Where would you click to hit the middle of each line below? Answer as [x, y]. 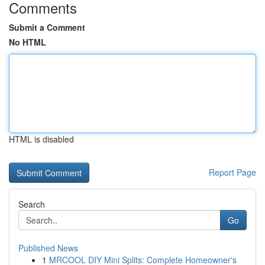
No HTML [28, 42]
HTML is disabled [41, 139]
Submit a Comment [47, 27]
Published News [48, 248]
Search [32, 204]
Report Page [232, 172]
